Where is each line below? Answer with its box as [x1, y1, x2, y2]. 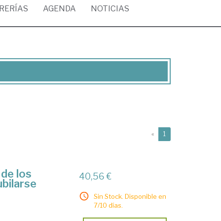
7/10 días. [94, 201, 123, 209]
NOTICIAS [91, 4, 129, 13]
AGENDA [43, 4, 76, 13]
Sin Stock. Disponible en [94, 192, 167, 200]
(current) [165, 130, 190, 137]
